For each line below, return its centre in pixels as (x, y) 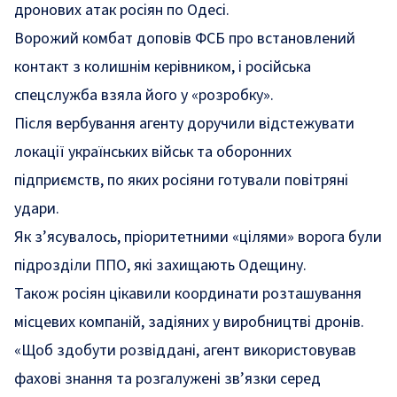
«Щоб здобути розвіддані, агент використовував (185, 350)
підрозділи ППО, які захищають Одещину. (160, 265)
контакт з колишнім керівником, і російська (163, 67)
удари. (37, 209)
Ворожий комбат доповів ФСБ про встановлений (185, 39)
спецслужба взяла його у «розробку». (144, 95)
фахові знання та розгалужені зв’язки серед (167, 379)
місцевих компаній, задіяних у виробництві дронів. (189, 322)
